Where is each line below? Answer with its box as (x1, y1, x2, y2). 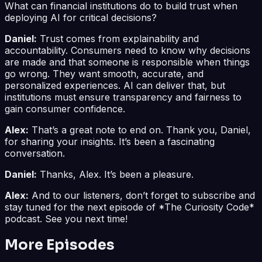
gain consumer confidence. (5, 102, 125, 115)
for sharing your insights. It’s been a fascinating (5, 135, 215, 147)
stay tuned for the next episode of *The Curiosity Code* (5, 201, 254, 213)
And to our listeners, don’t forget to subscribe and (29, 189, 255, 201)
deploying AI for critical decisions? (5, 11, 157, 23)
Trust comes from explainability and (37, 32, 199, 44)
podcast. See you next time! (5, 212, 127, 225)
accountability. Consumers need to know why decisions (5, 44, 250, 56)
